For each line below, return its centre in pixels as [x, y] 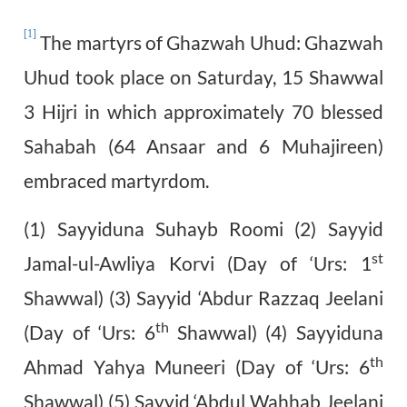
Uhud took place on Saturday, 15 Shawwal [203, 76]
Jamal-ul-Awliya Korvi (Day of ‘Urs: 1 [198, 263]
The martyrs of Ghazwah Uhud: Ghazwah [210, 42]
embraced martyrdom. [117, 180]
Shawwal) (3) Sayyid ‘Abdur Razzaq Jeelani [203, 297]
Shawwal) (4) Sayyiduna [276, 332]
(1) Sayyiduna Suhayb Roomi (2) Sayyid [203, 228]
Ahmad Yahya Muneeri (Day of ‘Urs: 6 [197, 366]
